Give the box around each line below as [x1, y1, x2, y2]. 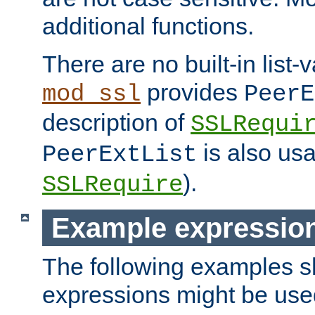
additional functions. [42, 12, 254, 39]
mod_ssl [42, 80, 141, 108]
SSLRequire [42, 171, 183, 198]
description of [42, 108, 191, 136]
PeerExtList [42, 141, 197, 168]
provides [141, 78, 244, 105]
